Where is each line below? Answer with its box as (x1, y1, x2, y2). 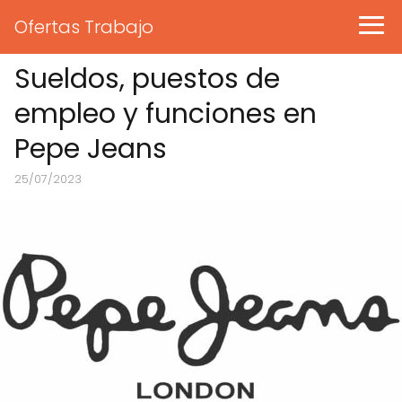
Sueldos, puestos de (14, 60, 280, 98)
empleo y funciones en (14, 95, 317, 133)
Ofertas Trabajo (14, 14, 153, 39)
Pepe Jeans (14, 130, 167, 168)
